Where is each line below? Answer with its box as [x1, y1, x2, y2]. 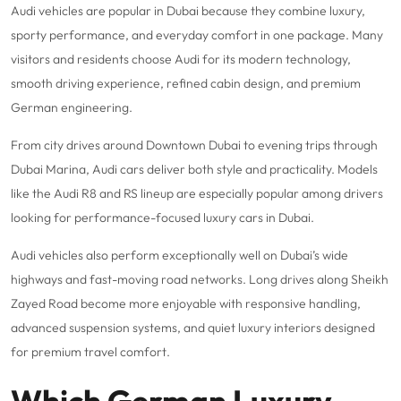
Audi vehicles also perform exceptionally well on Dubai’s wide [11, 247, 348, 264]
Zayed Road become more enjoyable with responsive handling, [11, 295, 361, 312]
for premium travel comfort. [11, 344, 170, 361]
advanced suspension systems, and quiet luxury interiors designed [11, 320, 375, 337]
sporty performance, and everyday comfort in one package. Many [11, 27, 383, 44]
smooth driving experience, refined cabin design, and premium [11, 75, 361, 92]
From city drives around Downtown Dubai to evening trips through [11, 137, 378, 154]
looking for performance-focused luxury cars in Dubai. [11, 209, 314, 226]
